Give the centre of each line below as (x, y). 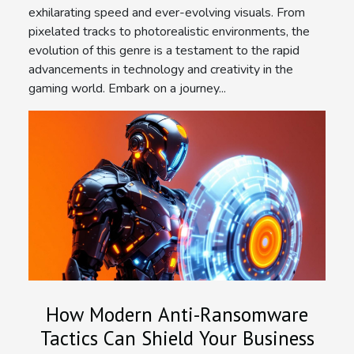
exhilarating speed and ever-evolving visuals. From (167, 13)
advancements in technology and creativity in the (161, 70)
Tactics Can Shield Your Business (177, 339)
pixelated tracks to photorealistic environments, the (169, 32)
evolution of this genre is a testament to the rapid (164, 51)
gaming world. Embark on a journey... (127, 89)
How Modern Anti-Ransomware (177, 315)
